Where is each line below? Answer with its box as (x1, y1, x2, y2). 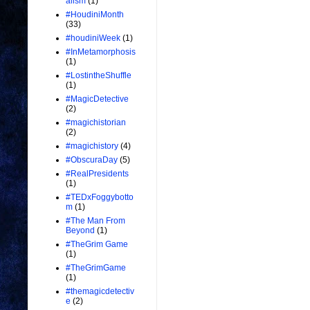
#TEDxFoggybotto (66, 192, 134, 203)
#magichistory (66, 141, 118, 152)
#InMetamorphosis (66, 47, 136, 57)
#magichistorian (66, 118, 126, 128)
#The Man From (66, 216, 125, 226)
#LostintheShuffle (66, 71, 131, 81)
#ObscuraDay (66, 155, 118, 165)
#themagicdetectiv (66, 286, 134, 297)
